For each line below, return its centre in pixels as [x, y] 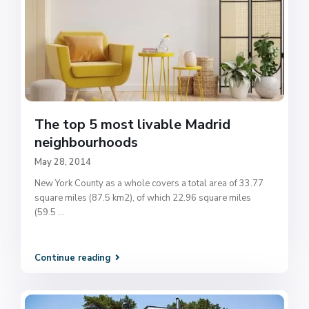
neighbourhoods [87, 142]
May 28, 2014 [63, 162]
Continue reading [73, 258]
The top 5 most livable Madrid [133, 124]
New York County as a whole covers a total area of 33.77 [149, 183]
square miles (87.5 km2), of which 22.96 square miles [143, 198]
